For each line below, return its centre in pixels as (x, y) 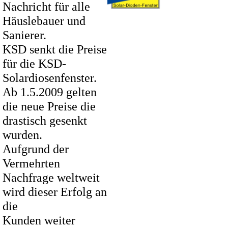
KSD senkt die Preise (55, 49)
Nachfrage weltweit (51, 177)
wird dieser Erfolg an (55, 192)
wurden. (22, 135)
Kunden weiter (39, 220)
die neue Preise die (49, 106)
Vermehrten (31, 163)
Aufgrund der (36, 149)
